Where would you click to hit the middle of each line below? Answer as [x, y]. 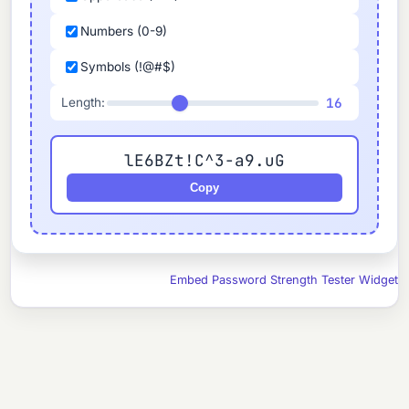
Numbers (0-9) [124, 31]
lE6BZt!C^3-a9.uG [204, 161]
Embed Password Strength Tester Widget [283, 280]
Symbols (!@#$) [128, 67]
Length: [84, 103]
